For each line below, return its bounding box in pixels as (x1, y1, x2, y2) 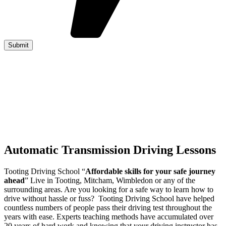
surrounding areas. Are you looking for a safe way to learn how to (4, 185, 213, 194)
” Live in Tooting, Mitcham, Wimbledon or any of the (25, 176, 195, 185)
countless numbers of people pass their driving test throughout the (4, 203, 212, 212)
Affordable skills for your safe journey (85, 167, 215, 176)
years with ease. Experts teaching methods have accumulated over (4, 212, 213, 221)
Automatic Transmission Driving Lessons (4, 143, 216, 157)
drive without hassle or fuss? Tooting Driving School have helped (4, 194, 214, 203)
